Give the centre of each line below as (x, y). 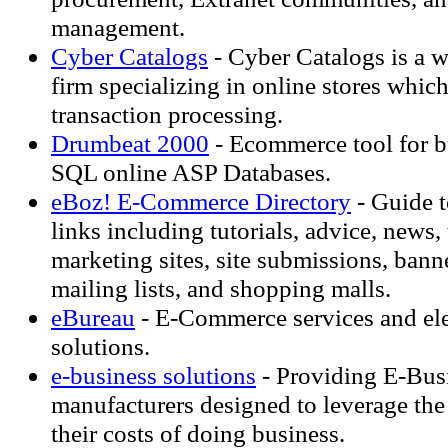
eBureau (93, 317)
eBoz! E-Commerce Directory (201, 201)
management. (118, 27)
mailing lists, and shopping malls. (221, 288)
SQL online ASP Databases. (191, 172)
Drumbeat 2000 (130, 143)
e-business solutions (153, 375)
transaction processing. (167, 114)
